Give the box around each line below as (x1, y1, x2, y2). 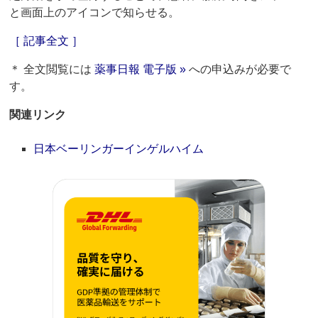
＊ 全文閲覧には (9, 63, 95, 76)
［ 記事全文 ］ (9, 35, 84, 48)
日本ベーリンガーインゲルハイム (33, 143, 204, 155)
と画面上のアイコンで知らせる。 (9, 6, 180, 19)
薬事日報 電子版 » (94, 63, 187, 76)
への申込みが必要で (186, 63, 292, 76)
